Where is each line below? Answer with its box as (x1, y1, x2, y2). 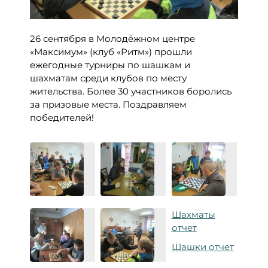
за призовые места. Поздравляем (30, 99, 187, 110)
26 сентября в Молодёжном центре (30, 33, 195, 44)
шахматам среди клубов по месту (30, 72, 187, 84)
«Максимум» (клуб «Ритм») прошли (30, 46, 192, 57)
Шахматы (171, 209, 215, 220)
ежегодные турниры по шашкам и (30, 59, 190, 71)
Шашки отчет (171, 241, 234, 252)
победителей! (30, 112, 94, 123)
